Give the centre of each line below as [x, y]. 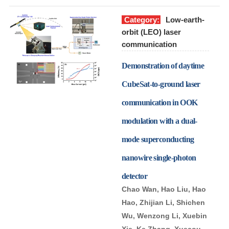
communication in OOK [160, 102]
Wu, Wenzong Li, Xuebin [164, 215]
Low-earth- [185, 19]
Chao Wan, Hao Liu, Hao [164, 189]
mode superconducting [158, 139]
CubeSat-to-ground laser [161, 84]
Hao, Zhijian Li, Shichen [163, 202]
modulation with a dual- [159, 121]
